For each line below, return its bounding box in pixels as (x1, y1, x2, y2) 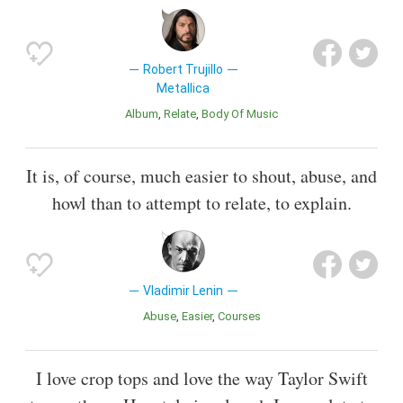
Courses (224, 309, 261, 323)
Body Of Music (209, 106, 278, 121)
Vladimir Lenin (143, 282, 224, 298)
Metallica (157, 80, 210, 95)
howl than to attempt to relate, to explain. (51, 190, 352, 215)
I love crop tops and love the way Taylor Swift (35, 365, 368, 390)
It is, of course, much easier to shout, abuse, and (26, 163, 377, 188)
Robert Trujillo (143, 61, 224, 76)
